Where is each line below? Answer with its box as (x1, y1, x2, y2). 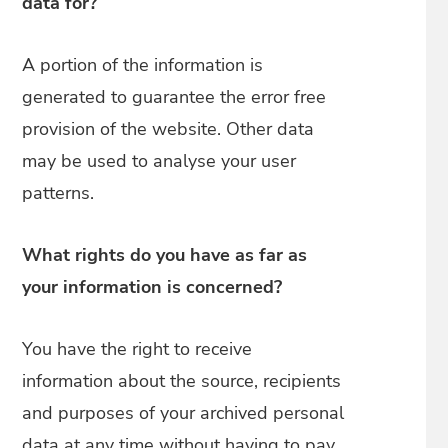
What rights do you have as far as (22, 243, 308, 267)
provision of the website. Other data (22, 117, 315, 141)
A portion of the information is (22, 53, 264, 77)
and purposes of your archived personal (22, 401, 345, 425)
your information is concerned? (22, 275, 283, 299)
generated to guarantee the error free (22, 85, 327, 109)
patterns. (22, 181, 95, 205)
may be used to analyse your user (22, 149, 297, 173)
